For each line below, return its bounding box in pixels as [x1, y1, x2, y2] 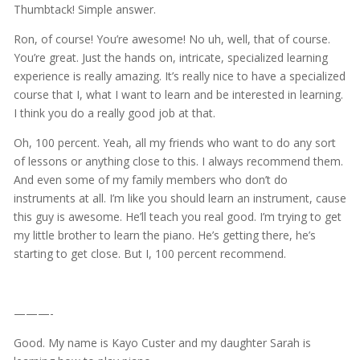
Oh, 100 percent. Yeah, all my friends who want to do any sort [13, 134, 336, 150]
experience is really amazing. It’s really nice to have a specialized [13, 67, 346, 84]
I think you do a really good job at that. [13, 104, 215, 121]
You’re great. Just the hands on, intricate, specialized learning [13, 49, 328, 65]
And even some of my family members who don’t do [13, 171, 288, 187]
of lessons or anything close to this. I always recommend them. [13, 153, 343, 169]
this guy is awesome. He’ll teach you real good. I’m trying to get [13, 208, 342, 224]
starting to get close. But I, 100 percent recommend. [13, 245, 286, 261]
